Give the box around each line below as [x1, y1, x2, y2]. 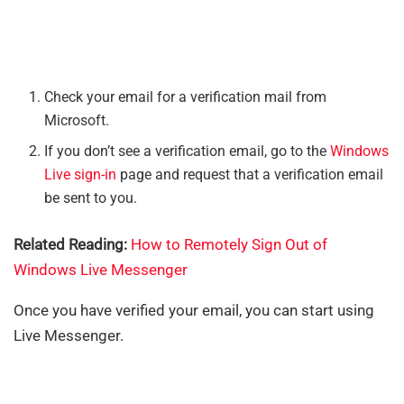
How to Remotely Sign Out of [131, 235, 327, 254]
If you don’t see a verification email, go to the [44, 142, 331, 161]
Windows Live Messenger [14, 261, 188, 280]
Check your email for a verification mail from [44, 88, 327, 106]
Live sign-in [44, 166, 117, 184]
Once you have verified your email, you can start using [14, 301, 374, 320]
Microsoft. [44, 112, 110, 130]
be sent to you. [44, 189, 138, 207]
